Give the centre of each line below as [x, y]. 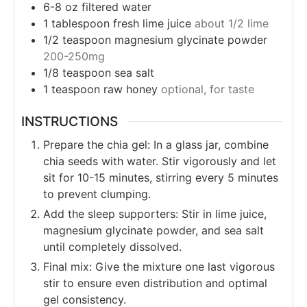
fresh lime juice [152, 24]
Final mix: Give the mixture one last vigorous [159, 266]
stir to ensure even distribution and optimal [155, 283]
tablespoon [81, 24]
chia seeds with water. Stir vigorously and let [160, 161]
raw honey [131, 89]
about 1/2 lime [232, 24]
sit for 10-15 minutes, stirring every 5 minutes [161, 177]
